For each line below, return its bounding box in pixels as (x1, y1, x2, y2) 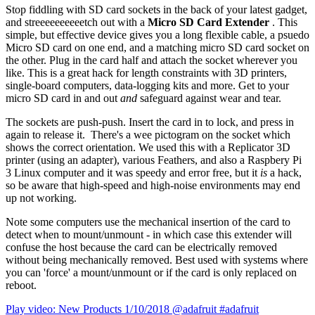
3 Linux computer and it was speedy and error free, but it (6, 166, 260, 179)
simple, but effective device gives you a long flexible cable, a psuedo (6, 28, 309, 41)
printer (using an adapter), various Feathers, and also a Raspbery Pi (6, 153, 302, 166)
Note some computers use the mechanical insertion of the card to (6, 215, 290, 228)
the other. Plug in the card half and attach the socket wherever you (6, 53, 297, 66)
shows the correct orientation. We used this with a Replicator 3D (6, 141, 290, 153)
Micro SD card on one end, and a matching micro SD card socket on (6, 41, 309, 53)
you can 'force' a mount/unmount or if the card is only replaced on (6, 266, 297, 278)
